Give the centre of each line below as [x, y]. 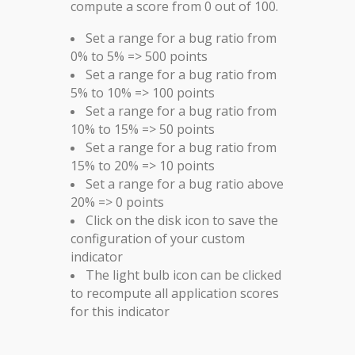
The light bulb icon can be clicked [183, 275]
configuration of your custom [158, 239]
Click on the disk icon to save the [182, 221]
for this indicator [120, 312]
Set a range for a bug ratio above [185, 184]
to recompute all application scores [175, 294]
